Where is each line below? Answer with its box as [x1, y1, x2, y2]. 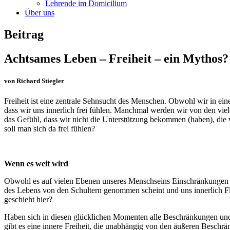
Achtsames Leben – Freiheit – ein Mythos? [4, 51, 228, 65]
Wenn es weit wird [4, 159, 68, 168]
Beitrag [4, 27, 44, 41]
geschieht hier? [4, 195, 52, 204]
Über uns [25, 8, 54, 17]
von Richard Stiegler [4, 76, 64, 85]
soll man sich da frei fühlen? [4, 124, 95, 133]
